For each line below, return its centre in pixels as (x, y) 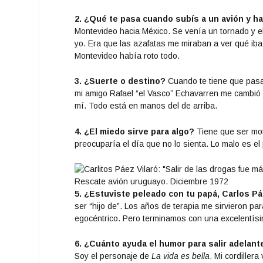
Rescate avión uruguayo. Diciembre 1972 (152, 181)
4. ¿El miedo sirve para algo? (135, 131)
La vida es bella (181, 256)
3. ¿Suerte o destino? (120, 81)
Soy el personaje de (113, 256)
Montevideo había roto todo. (127, 55)
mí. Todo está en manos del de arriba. (146, 106)
